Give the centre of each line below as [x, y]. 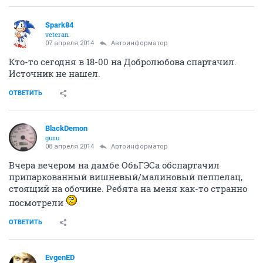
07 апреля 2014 [70, 43]
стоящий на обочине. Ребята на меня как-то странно [128, 189]
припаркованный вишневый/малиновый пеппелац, [126, 177]
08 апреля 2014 [70, 147]
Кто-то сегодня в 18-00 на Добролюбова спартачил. [123, 62]
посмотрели [37, 203]
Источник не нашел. [55, 74]
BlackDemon [66, 129]
